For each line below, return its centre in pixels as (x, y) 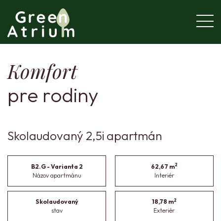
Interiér (164, 175)
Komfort (42, 71)
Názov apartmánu (57, 175)
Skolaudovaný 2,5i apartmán (85, 135)
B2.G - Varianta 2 (57, 166)
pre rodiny (53, 95)
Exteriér (164, 211)
